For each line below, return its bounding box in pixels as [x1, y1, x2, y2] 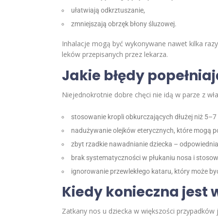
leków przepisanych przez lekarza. [62, 50, 168, 59]
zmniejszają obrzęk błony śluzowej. [71, 20, 177, 28]
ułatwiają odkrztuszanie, [71, 6, 145, 15]
